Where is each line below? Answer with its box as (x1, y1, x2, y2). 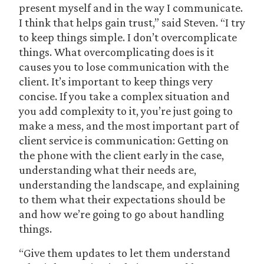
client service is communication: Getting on (19, 134, 229, 147)
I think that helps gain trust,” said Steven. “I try (19, 16, 245, 29)
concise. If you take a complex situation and (19, 90, 230, 103)
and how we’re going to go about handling (19, 207, 224, 220)
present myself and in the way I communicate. (19, 1, 243, 14)
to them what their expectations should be (19, 193, 225, 206)
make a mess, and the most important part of (19, 119, 239, 132)
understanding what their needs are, (19, 163, 196, 176)
